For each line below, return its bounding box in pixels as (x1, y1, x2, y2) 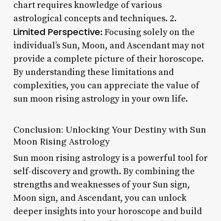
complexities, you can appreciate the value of (13, 79, 199, 91)
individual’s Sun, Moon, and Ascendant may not (13, 39, 204, 51)
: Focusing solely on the (100, 26, 195, 38)
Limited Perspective (13, 25, 100, 38)
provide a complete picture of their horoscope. (13, 53, 204, 65)
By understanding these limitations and (13, 66, 174, 78)
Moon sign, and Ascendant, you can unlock (13, 192, 186, 204)
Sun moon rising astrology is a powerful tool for (13, 152, 208, 164)
